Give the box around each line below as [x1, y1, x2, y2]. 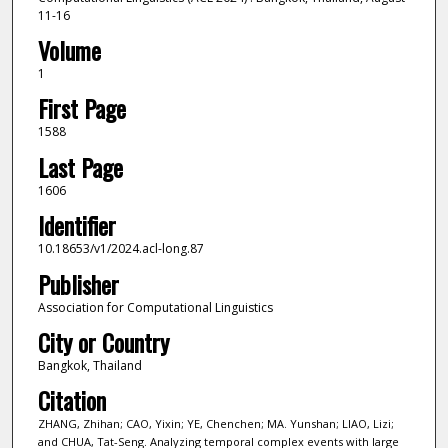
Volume [37, 32, 101, 69]
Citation [37, 382, 106, 419]
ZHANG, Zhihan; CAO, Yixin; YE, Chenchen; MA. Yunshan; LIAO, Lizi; [37, 416, 394, 432]
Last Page [37, 148, 123, 185]
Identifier [37, 207, 116, 244]
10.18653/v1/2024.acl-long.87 [37, 240, 204, 258]
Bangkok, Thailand [37, 357, 142, 375]
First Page [37, 90, 126, 127]
